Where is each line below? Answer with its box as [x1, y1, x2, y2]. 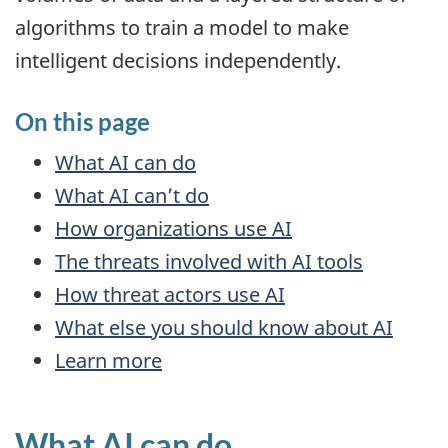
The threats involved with [55, 248, 292, 276]
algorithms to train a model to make [15, 13, 349, 41]
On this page [15, 106, 150, 136]
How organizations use [55, 215, 272, 243]
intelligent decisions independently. [15, 46, 341, 74]
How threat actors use [55, 281, 265, 309]
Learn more [55, 347, 162, 375]
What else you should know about [55, 314, 373, 342]
